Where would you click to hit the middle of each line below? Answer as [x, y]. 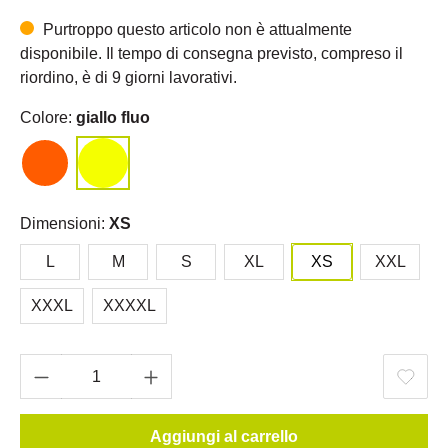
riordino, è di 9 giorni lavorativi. [128, 78]
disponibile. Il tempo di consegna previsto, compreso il [211, 54]
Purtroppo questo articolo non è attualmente [195, 30]
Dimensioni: [64, 224]
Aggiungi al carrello [224, 436]
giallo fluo [113, 118]
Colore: [48, 118]
